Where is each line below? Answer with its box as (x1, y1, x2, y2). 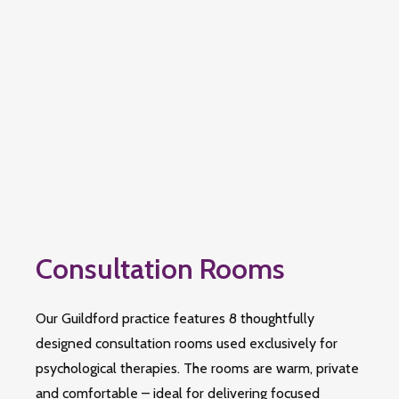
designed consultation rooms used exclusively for (36, 335, 338, 352)
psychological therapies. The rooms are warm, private (36, 360, 359, 377)
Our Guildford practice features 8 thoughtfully (36, 310, 314, 327)
